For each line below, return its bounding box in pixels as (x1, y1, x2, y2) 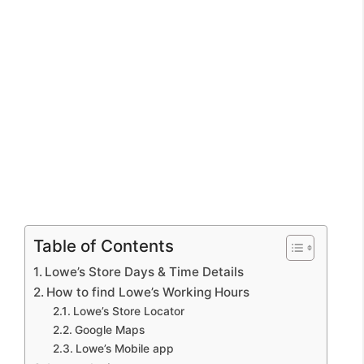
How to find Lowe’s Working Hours (46, 284, 250, 300)
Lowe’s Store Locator (72, 304, 184, 318)
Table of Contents (33, 235, 174, 256)
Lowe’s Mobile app (75, 341, 174, 355)
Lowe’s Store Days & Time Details (45, 263, 245, 279)
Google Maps (74, 323, 145, 336)
